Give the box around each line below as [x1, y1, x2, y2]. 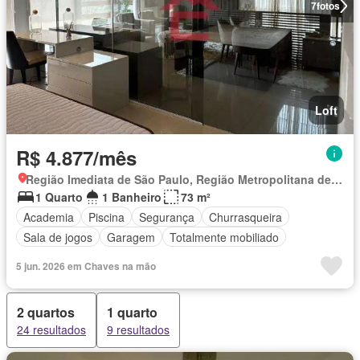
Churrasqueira [209, 208, 282, 225]
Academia [23, 208, 74, 225]
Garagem [107, 228, 155, 245]
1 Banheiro [102, 189, 162, 205]
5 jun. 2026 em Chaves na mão [16, 259, 156, 273]
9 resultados [107, 321, 170, 337]
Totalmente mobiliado [170, 228, 279, 245]
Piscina [88, 208, 125, 225]
